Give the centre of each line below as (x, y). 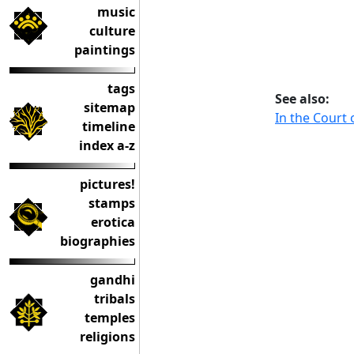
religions (107, 337)
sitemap (109, 107)
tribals (115, 299)
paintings (105, 50)
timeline (109, 126)
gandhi (113, 280)
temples (110, 318)
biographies (98, 241)
